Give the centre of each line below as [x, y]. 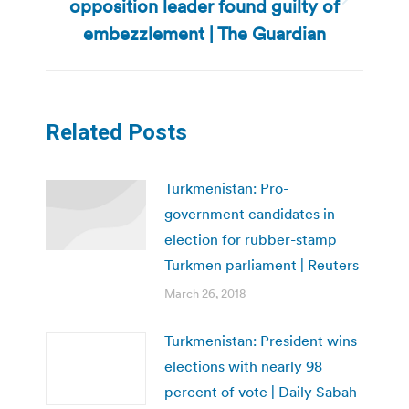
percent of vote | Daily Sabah [261, 391]
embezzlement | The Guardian [204, 33]
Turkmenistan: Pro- [226, 188]
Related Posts [116, 132]
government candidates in [250, 213]
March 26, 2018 [205, 293]
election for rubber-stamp [251, 239]
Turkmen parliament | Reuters [262, 264]
